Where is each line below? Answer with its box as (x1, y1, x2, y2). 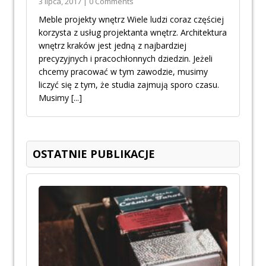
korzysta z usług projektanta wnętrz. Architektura (39, 27, 227, 39)
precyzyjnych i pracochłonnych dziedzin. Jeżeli (39, 53, 213, 65)
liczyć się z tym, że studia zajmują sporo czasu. (39, 79, 219, 91)
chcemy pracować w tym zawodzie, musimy (39, 66, 208, 78)
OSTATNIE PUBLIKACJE (33, 147, 155, 161)
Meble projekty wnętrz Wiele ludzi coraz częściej (39, 14, 224, 26)
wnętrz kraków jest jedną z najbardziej (39, 40, 186, 52)
